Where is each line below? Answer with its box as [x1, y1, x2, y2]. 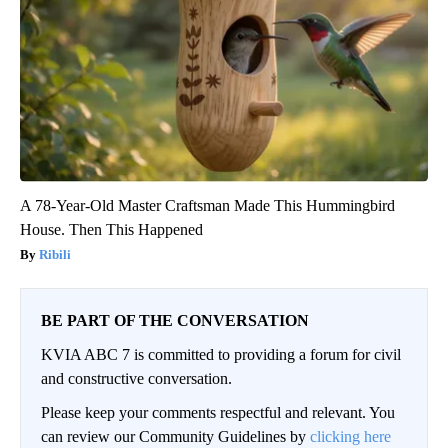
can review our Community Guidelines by [41, 428, 310, 446]
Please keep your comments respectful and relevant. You [41, 404, 395, 422]
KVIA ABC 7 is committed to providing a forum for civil [41, 346, 401, 364]
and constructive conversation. [41, 370, 232, 388]
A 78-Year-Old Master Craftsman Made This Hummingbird [20, 197, 395, 215]
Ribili [39, 247, 71, 263]
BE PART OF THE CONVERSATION [41, 312, 309, 330]
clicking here [310, 428, 391, 446]
